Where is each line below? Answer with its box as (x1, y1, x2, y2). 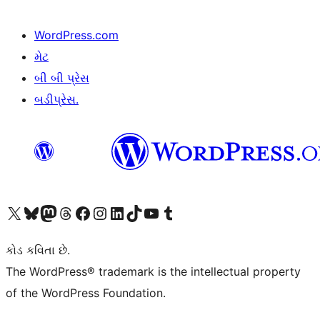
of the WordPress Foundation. (6, 285, 166, 300)
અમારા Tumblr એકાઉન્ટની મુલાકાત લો (159, 201, 176, 223)
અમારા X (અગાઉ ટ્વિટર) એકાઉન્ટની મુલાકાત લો (5, 201, 22, 223)
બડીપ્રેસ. (34, 91, 79, 106)
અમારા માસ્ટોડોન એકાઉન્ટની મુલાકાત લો (39, 201, 56, 223)
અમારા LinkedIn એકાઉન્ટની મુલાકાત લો (108, 201, 125, 223)
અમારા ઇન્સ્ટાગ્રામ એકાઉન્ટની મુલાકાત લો (91, 201, 108, 223)
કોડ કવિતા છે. (6, 242, 70, 257)
